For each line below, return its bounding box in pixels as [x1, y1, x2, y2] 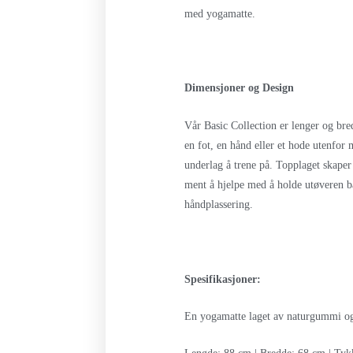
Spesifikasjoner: [184, 273, 262, 285]
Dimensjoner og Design [184, 82, 295, 95]
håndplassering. [184, 198, 254, 210]
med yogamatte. [184, 7, 256, 20]
